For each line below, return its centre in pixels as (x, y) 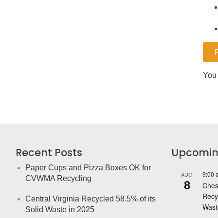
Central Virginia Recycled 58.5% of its (91, 199)
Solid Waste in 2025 (60, 209)
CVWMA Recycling (58, 178)
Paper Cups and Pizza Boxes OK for (88, 167)
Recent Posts (49, 152)
